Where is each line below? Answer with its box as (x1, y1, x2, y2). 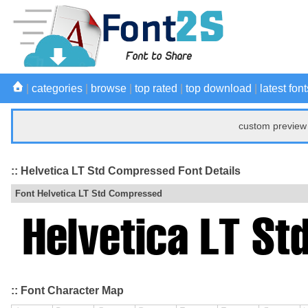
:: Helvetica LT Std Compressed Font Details (11, 164, 241, 177)
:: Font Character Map (11, 285, 124, 297)
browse (91, 82, 126, 94)
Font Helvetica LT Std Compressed (15, 188, 162, 199)
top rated (135, 82, 177, 94)
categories (32, 82, 82, 94)
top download (186, 82, 252, 94)
